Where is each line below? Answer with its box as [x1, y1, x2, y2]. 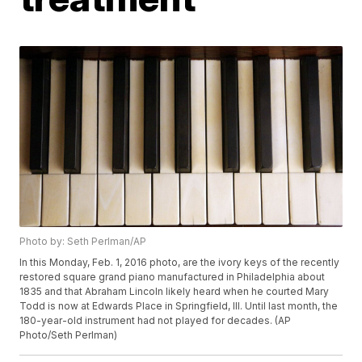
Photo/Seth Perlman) [19, 329, 118, 342]
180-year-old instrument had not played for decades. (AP [19, 314, 292, 327]
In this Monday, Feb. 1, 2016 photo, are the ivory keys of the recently [19, 256, 340, 269]
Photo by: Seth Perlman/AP [19, 235, 147, 248]
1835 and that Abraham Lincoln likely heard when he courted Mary [19, 285, 330, 298]
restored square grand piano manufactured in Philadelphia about [19, 271, 326, 284]
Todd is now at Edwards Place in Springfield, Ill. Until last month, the [19, 300, 339, 313]
